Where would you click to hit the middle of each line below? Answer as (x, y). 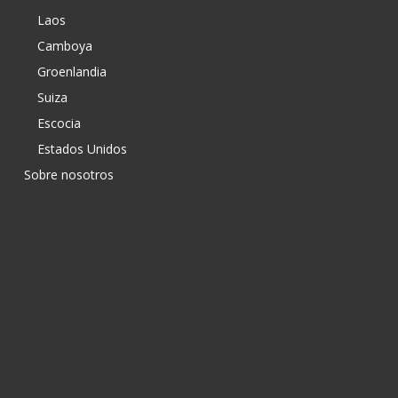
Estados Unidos (82, 149)
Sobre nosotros (69, 175)
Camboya (65, 46)
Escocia (59, 123)
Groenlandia (72, 72)
